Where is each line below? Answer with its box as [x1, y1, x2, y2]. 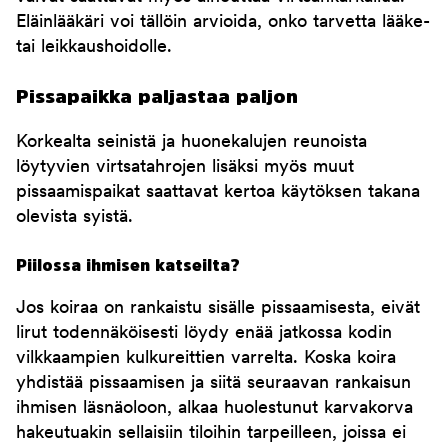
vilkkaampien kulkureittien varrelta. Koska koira [16, 349, 396, 369]
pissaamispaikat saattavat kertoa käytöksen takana [16, 183, 420, 203]
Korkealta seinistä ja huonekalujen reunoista [16, 133, 367, 153]
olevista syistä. [16, 208, 133, 228]
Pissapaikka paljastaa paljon [16, 87, 298, 107]
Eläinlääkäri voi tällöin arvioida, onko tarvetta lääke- [16, 13, 430, 33]
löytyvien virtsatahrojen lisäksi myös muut [16, 158, 354, 178]
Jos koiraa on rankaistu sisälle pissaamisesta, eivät [16, 299, 420, 319]
